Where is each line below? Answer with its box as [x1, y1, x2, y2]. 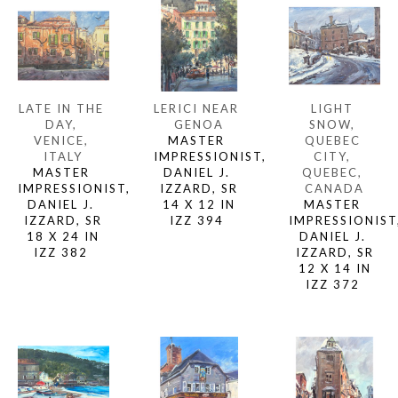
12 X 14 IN [298, 260, 371, 275]
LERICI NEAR [154, 100, 240, 115]
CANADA [305, 180, 365, 195]
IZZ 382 [34, 244, 93, 259]
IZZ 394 [169, 212, 228, 227]
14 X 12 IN [162, 196, 235, 211]
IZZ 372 [305, 276, 364, 291]
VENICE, [33, 132, 89, 147]
